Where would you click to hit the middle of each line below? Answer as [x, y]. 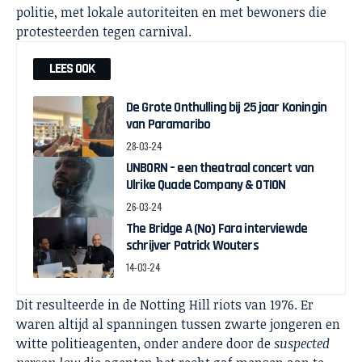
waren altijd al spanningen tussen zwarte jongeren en [178, 324]
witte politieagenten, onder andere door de [145, 344]
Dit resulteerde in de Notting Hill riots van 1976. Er [165, 305]
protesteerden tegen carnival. [104, 32]
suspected [302, 344]
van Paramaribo [168, 125]
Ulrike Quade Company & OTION [206, 185]
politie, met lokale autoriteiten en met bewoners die [171, 13]
